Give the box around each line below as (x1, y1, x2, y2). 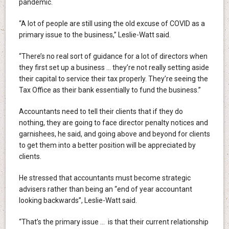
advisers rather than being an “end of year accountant (18, 185, 192, 194)
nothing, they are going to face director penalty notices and (18, 119, 208, 127)
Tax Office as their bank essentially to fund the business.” (18, 86, 201, 95)
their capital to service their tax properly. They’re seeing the (18, 75, 208, 83)
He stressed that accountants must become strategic (18, 174, 191, 182)
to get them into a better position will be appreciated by (18, 141, 196, 150)
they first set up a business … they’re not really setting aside (18, 63, 209, 72)
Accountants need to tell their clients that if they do (18, 107, 183, 116)
